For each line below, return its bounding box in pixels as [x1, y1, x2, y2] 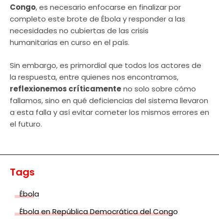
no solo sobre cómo [121, 83, 196, 94]
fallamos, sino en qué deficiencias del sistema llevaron [10, 95, 208, 106]
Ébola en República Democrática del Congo [20, 206, 178, 217]
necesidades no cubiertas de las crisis [10, 25, 149, 36]
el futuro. [10, 118, 42, 129]
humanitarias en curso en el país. [10, 37, 130, 48]
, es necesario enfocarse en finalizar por [36, 2, 181, 13]
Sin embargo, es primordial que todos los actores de [10, 60, 201, 70]
